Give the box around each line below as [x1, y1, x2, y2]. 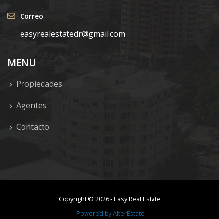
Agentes [16, 100, 46, 111]
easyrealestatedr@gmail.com [20, 28, 125, 40]
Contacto [16, 121, 49, 132]
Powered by [76, 209, 113, 218]
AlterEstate [112, 209, 145, 218]
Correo [20, 11, 43, 21]
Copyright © [58, 195, 95, 204]
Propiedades [16, 78, 62, 89]
